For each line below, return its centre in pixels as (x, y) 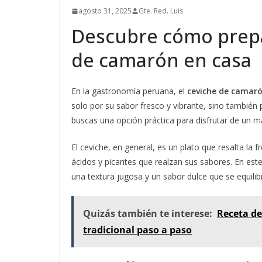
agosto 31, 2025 (105, 11)
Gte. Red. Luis (161, 11)
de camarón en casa (161, 60)
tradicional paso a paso (137, 230)
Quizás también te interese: (148, 214)
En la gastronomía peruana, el (129, 91)
